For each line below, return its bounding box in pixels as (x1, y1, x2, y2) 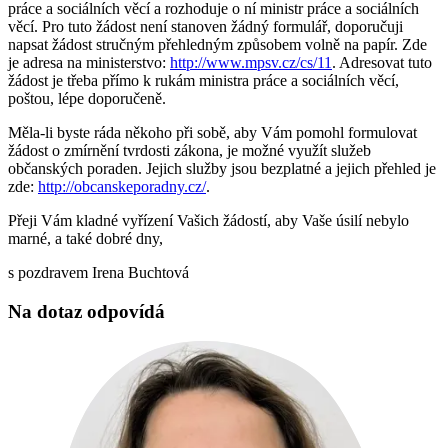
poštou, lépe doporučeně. (8, 90, 166, 108)
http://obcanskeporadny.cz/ (38, 178, 206, 196)
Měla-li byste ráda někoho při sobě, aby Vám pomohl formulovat (8, 124, 417, 142)
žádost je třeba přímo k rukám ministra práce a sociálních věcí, (8, 72, 399, 90)
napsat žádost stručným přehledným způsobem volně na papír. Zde (8, 36, 427, 54)
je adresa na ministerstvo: (8, 54, 170, 72)
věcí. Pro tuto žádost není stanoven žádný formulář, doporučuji (8, 18, 403, 36)
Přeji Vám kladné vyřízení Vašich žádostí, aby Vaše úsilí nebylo (8, 212, 409, 230)
